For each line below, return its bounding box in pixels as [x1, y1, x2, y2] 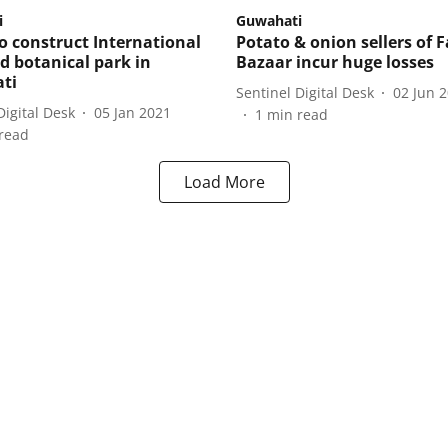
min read [267, 105, 328, 125]
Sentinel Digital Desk [236, 82, 374, 102]
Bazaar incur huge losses [236, 51, 434, 74]
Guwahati [236, 11, 302, 31]
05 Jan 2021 [94, 102, 171, 122]
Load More [183, 171, 265, 194]
